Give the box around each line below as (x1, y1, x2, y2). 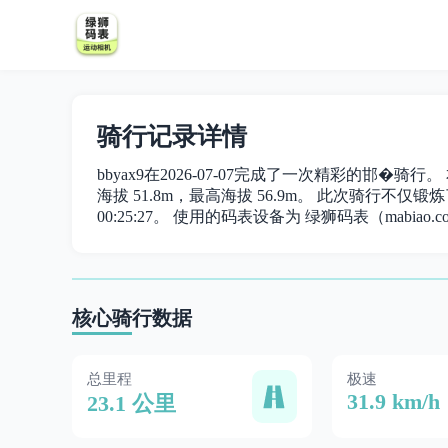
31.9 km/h (347, 389, 440, 414)
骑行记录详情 (97, 123, 247, 150)
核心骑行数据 (72, 307, 192, 329)
